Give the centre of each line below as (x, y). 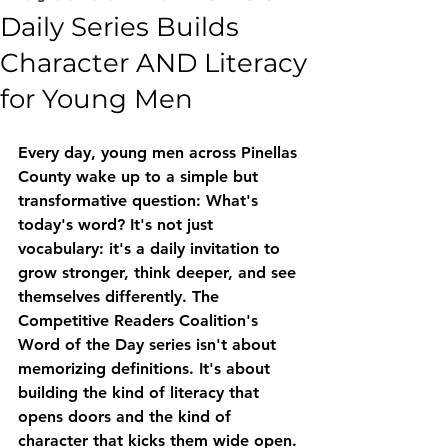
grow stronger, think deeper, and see (159, 272)
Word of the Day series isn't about (149, 344)
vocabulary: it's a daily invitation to (151, 248)
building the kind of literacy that (141, 392)
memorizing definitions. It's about (146, 368)
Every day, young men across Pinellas (160, 152)
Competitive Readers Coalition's (140, 320)
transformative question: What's (140, 200)
